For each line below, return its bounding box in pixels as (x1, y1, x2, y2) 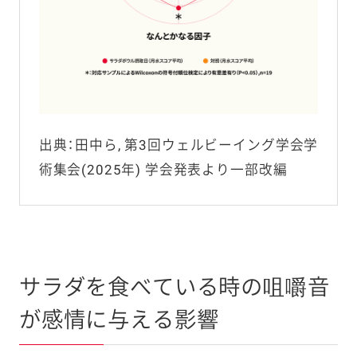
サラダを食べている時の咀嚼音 (18, 275, 330, 301)
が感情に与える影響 (18, 308, 219, 334)
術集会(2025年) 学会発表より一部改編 (38, 162, 288, 178)
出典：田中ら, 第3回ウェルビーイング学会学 (38, 137, 319, 154)
